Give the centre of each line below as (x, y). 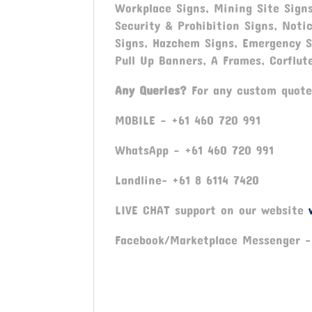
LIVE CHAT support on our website (212, 210)
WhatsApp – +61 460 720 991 (195, 150)
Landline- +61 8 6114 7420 (187, 180)
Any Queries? (151, 90)
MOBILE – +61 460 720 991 (188, 120)
